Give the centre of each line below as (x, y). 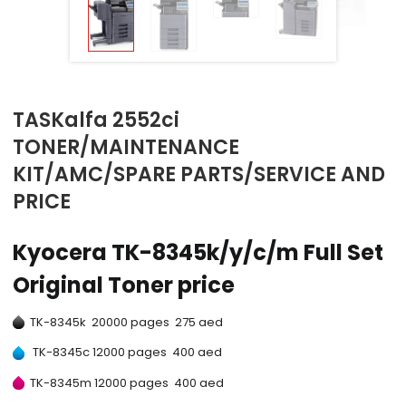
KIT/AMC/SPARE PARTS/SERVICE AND (199, 175)
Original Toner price (124, 285)
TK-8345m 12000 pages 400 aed (125, 382)
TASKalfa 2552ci (97, 121)
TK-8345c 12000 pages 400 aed (124, 353)
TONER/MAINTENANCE (126, 148)
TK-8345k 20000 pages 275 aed (124, 322)
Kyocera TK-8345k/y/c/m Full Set (198, 253)
